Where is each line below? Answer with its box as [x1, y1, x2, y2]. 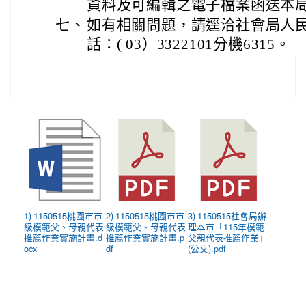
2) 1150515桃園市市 [106, 212, 184, 221]
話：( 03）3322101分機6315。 [87, 36, 290, 53]
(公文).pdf [188, 245, 226, 253]
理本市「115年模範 [188, 223, 264, 232]
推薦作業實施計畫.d [24, 234, 102, 242]
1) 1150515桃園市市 [24, 212, 102, 221]
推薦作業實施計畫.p [106, 234, 184, 242]
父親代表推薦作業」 [188, 234, 268, 242]
